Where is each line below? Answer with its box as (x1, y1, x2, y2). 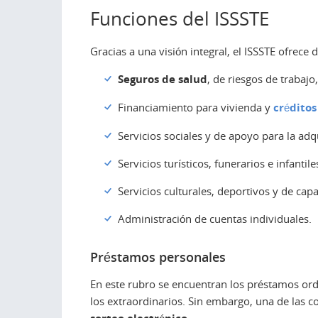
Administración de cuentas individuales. (118, 211, 312, 226)
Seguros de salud (118, 71, 207, 87)
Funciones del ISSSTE (90, 6, 269, 31)
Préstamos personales (90, 248, 226, 266)
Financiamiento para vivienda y (118, 99, 273, 114)
